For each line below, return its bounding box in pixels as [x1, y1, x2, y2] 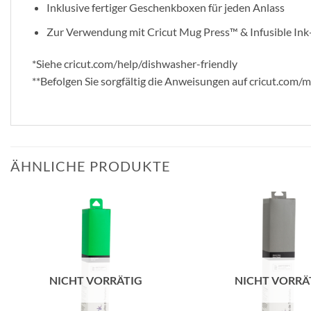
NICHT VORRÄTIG [49, 273, 143, 287]
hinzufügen [128, 244, 170, 254]
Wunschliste [126, 235, 171, 244]
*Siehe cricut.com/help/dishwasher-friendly [32, 56, 237, 70]
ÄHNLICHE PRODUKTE [10, 157, 171, 174]
